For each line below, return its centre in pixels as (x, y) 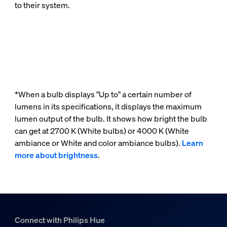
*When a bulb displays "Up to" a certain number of (103, 94)
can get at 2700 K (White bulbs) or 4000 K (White (102, 131)
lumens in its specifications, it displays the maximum (108, 107)
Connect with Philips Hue (60, 220)
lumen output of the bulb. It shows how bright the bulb (111, 119)
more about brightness (56, 155)
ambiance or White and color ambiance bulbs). (98, 143)
